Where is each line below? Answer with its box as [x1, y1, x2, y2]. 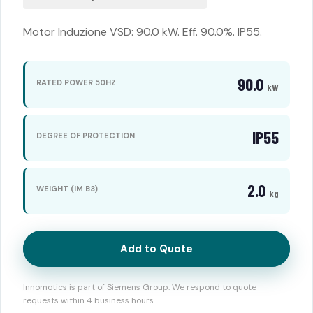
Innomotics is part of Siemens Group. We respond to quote [23, 282, 256, 293]
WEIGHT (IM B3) [36, 183, 98, 194]
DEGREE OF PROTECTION [36, 130, 135, 140]
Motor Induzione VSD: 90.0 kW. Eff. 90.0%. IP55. [23, 24, 262, 39]
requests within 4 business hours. [23, 295, 155, 306]
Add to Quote [120, 242, 193, 256]
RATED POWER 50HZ [36, 77, 116, 87]
